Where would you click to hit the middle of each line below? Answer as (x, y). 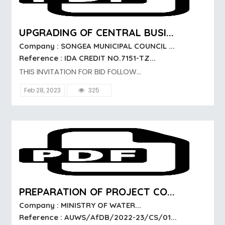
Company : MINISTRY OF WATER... (80, 205)
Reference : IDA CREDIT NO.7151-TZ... (87, 58)
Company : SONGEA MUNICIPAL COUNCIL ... (97, 46)
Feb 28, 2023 (42, 90)
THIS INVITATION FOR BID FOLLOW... (80, 72)
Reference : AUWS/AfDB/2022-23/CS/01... (98, 217)
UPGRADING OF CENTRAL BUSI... (96, 33)
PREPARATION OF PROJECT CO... (97, 192)
